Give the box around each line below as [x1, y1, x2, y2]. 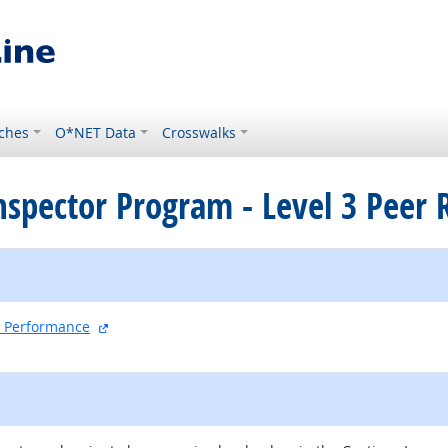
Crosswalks [162, 123, 237, 142]
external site [107, 316, 191, 335]
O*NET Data [55, 123, 137, 142]
